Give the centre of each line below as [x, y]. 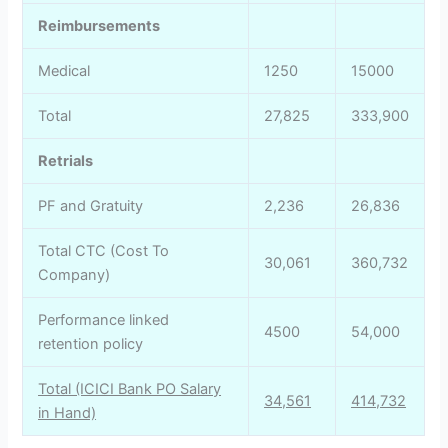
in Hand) [67, 413]
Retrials [66, 161]
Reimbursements [99, 26]
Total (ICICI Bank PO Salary [130, 389]
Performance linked [104, 320]
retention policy [91, 344]
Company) [74, 275]
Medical [64, 71]
